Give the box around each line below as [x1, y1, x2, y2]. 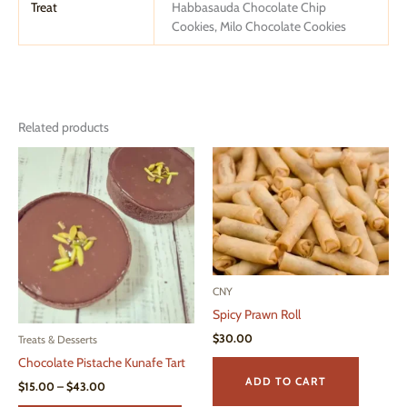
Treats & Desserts [18, 333, 97, 347]
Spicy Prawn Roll [213, 305, 301, 323]
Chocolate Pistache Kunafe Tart [18, 354, 185, 372]
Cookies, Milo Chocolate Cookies [171, 18, 346, 35]
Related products [18, 119, 109, 136]
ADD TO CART [245, 373, 326, 388]
